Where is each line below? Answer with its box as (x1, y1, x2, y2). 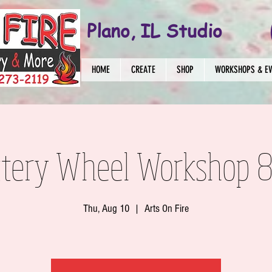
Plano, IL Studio (87, 18, 222, 42)
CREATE (131, 64, 155, 75)
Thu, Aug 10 (83, 202, 129, 215)
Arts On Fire (144, 202, 189, 215)
